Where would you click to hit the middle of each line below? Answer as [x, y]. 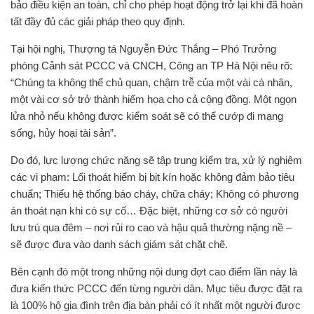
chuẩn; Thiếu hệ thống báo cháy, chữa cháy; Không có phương [155, 194]
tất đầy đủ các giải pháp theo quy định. [98, 21]
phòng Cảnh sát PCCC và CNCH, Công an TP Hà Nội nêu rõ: [151, 66]
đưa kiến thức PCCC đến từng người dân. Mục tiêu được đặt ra [156, 288]
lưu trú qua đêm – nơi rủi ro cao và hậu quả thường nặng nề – [151, 227]
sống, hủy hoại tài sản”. [63, 133]
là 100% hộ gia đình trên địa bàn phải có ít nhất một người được [156, 305]
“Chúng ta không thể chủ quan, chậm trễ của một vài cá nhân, [151, 82]
